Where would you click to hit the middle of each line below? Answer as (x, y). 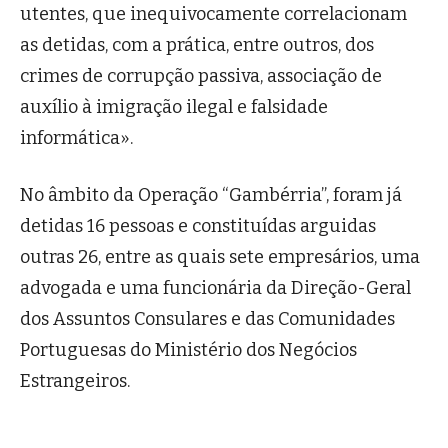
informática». (76, 138)
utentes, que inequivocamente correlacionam (213, 14)
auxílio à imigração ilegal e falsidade (174, 107)
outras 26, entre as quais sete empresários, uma (220, 257)
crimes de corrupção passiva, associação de (201, 76)
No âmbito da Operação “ (124, 195)
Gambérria (275, 195)
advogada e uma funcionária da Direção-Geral (215, 288)
